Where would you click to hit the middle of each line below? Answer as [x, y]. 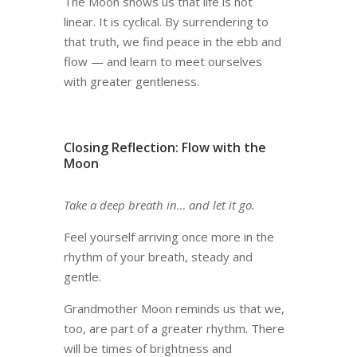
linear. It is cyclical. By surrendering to [166, 22]
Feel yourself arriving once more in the [169, 237]
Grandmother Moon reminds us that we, [174, 309]
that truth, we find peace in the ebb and [172, 42]
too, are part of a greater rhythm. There [174, 329]
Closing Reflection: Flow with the [165, 148]
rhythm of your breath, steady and [158, 257]
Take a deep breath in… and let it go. [159, 205]
